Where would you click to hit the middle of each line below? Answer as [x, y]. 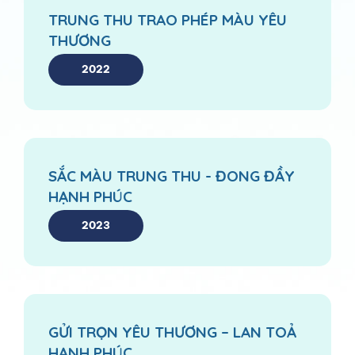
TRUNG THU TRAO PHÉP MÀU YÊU [168, 19]
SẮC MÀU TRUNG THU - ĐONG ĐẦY [172, 176]
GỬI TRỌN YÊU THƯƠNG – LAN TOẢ [172, 332]
